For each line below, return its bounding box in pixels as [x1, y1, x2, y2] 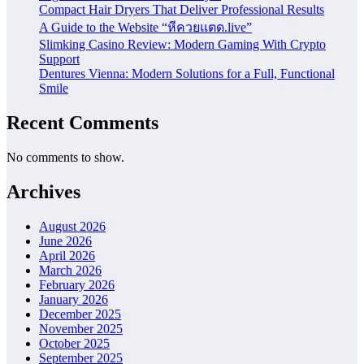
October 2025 [39, 336, 110, 350]
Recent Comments [6, 111, 158, 133]
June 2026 [39, 233, 92, 248]
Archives [6, 180, 80, 202]
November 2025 [39, 321, 123, 336]
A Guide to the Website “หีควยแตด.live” [39, 19, 252, 34]
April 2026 [39, 248, 95, 262]
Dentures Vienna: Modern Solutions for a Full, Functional [39, 66, 335, 80]
